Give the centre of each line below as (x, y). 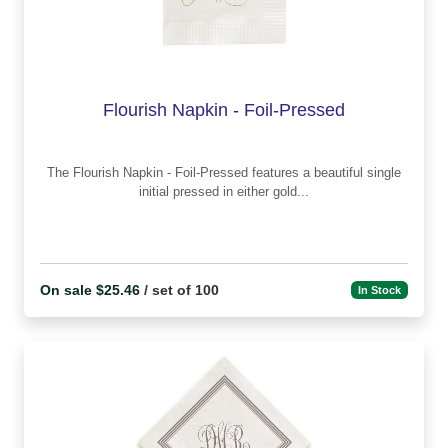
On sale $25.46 (90, 289)
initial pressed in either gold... (224, 191)
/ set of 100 (179, 289)
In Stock (380, 290)
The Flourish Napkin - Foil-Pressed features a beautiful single (60, 172)
